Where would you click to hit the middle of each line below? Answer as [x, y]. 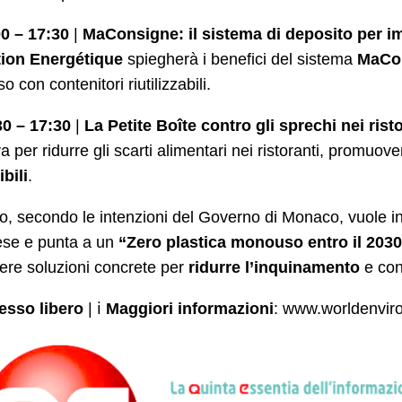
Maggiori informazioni [190, 308]
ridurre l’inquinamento [274, 267]
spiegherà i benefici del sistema [240, 59]
